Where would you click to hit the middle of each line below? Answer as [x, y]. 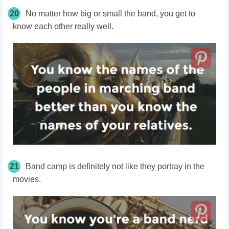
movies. [27, 179]
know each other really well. [63, 26]
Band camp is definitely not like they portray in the [115, 166]
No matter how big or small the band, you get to [110, 14]
